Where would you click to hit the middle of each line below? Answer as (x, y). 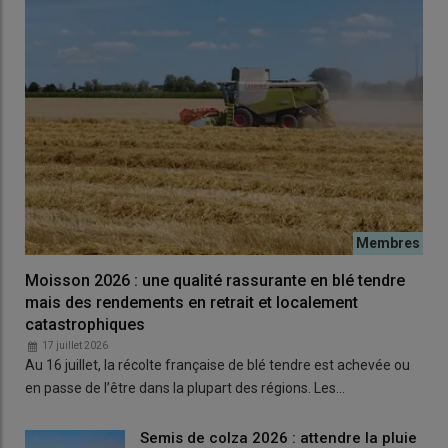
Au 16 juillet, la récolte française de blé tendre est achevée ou (217, 364)
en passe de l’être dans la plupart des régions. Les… (185, 387)
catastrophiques (85, 324)
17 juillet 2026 (75, 345)
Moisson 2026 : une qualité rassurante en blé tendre (215, 280)
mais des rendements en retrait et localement (191, 302)
